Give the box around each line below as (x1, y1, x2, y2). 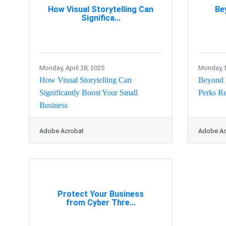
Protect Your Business (58, 189, 144, 199)
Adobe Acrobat (39, 127, 84, 135)
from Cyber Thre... (66, 197, 136, 207)
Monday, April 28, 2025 (39, 64, 104, 72)
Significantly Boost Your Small (39, 88, 138, 97)
